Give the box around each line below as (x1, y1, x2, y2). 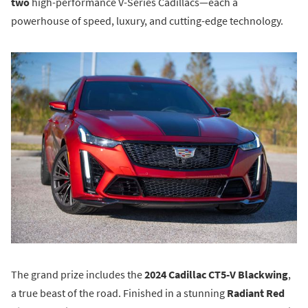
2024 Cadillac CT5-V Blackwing (144, 267, 288, 282)
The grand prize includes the (11, 267, 144, 282)
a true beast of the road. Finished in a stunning (11, 286, 227, 300)
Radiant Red (227, 286, 285, 300)
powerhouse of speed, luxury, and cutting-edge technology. (11, 14, 283, 28)
